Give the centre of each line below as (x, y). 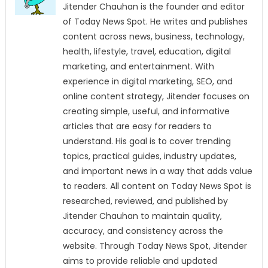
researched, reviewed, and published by (145, 201)
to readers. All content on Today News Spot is (157, 186)
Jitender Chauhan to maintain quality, (142, 216)
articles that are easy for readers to (137, 127)
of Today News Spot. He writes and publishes (155, 22)
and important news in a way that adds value (157, 171)
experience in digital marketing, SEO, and (147, 82)
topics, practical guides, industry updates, (149, 156)
